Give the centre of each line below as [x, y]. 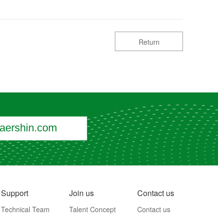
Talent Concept [92, 209]
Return [149, 42]
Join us [81, 193]
